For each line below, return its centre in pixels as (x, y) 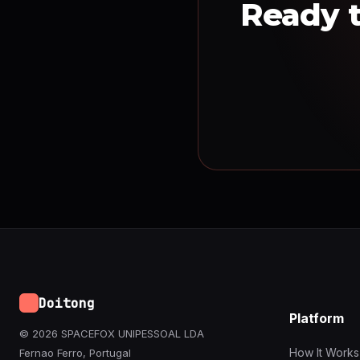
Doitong (67, 303)
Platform (317, 319)
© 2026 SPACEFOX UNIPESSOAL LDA (112, 333)
